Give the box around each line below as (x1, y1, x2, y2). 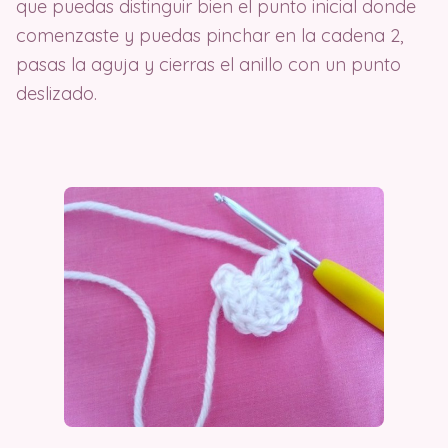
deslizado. (16, 81, 97, 105)
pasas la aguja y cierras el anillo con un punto (16, 52, 401, 76)
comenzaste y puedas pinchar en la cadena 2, (16, 23, 403, 47)
